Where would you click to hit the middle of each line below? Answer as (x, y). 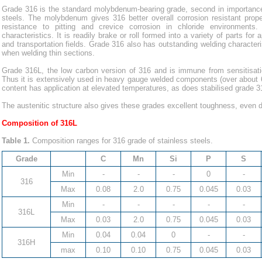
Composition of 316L (39, 123)
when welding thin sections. (48, 53)
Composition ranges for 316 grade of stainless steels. (121, 141)
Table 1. (16, 141)
